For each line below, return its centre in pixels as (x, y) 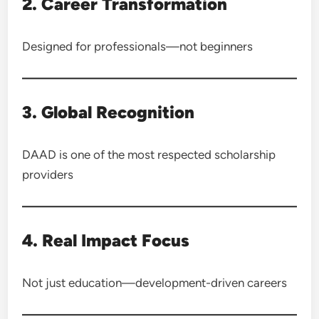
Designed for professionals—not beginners (138, 46)
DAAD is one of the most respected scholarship (149, 155)
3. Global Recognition (109, 112)
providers (48, 174)
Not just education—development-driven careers (155, 283)
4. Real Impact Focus (106, 240)
